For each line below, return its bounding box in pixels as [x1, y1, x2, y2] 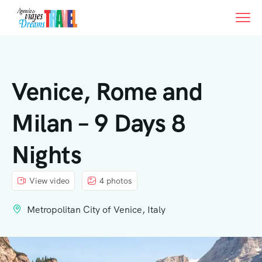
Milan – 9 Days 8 [12, 107, 185, 139]
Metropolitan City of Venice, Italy [27, 204, 166, 216]
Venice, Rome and [12, 75, 202, 108]
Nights [12, 139, 81, 171]
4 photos [99, 175, 132, 186]
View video [29, 175, 70, 186]
